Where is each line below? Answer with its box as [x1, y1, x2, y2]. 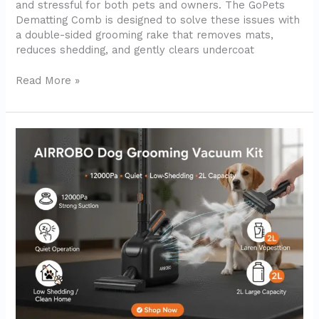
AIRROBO [15, 128, 63, 142]
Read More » [16, 73, 80, 87]
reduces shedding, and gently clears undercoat [16, 43, 255, 56]
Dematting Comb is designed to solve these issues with [16, 13, 300, 26]
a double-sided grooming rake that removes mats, [16, 28, 274, 41]
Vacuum [15, 173, 54, 187]
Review [15, 263, 52, 276]
